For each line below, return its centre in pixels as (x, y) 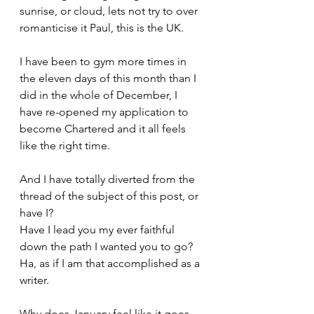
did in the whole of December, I (100, 95)
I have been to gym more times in (104, 61)
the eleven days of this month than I (109, 78)
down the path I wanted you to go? (106, 246)
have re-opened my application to (105, 112)
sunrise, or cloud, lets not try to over (110, 11)
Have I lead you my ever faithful (98, 230)
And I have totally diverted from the (109, 179)
